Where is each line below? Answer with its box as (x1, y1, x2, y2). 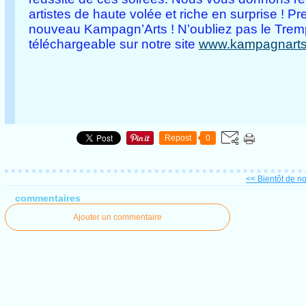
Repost (164, 133, 191, 143)
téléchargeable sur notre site (28, 36, 199, 51)
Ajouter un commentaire (72, 212, 162, 222)
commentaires (14, 192, 81, 204)
